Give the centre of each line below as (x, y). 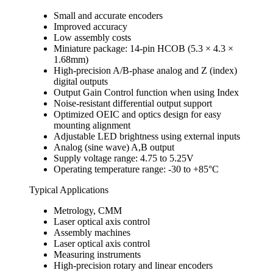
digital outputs (81, 81)
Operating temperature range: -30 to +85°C (136, 169)
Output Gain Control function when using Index (146, 92)
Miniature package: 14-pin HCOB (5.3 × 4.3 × (144, 48)
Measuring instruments (97, 254)
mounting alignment (92, 125)
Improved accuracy (90, 26)
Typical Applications (69, 190)
